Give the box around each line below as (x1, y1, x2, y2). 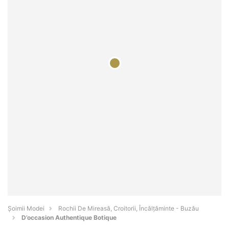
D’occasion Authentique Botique (21, 214, 117, 222)
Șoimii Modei (8, 204, 44, 213)
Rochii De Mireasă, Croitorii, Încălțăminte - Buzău (58, 204, 199, 213)
